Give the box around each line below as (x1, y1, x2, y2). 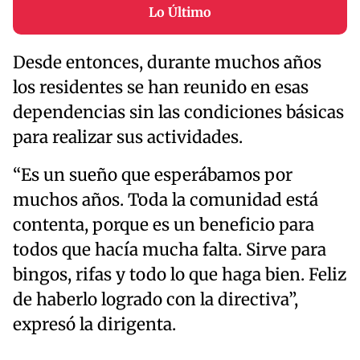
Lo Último (149, 4, 211, 21)
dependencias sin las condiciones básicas (13, 102, 344, 124)
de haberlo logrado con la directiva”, (13, 289, 298, 311)
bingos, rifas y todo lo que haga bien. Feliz (13, 264, 346, 286)
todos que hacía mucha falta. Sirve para (13, 239, 326, 261)
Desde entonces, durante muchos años (13, 52, 321, 74)
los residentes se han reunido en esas (13, 77, 309, 99)
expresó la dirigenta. (13, 314, 176, 336)
